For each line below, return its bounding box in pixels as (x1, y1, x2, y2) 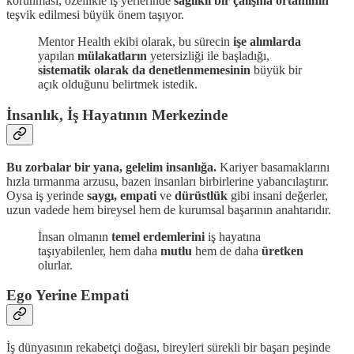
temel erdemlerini (111, 229, 208, 243)
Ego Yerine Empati (6, 287, 129, 304)
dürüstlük (175, 188, 228, 202)
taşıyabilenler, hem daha (38, 243, 160, 258)
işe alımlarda (233, 35, 301, 49)
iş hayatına (208, 229, 261, 243)
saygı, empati (87, 188, 160, 202)
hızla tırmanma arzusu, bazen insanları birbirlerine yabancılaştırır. (6, 174, 329, 188)
